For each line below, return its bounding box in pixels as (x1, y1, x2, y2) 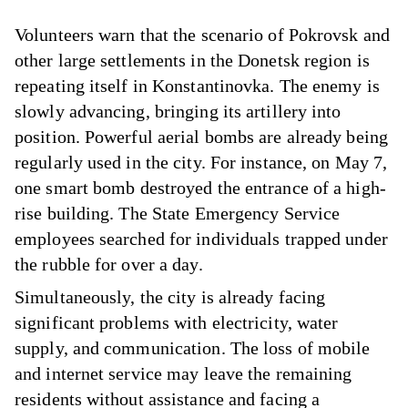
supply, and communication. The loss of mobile (15, 337, 371, 358)
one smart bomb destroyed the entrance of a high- (15, 177, 386, 198)
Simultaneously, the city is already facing (15, 286, 326, 307)
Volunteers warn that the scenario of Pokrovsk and (15, 24, 390, 45)
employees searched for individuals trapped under (15, 228, 388, 249)
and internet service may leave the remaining (15, 362, 352, 383)
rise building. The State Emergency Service (15, 202, 341, 223)
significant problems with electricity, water (15, 311, 339, 332)
